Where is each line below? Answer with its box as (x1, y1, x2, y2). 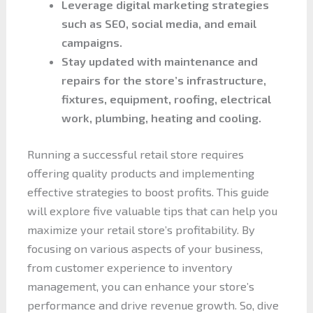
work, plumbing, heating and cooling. (61, 110, 262, 124)
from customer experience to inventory (27, 260, 233, 274)
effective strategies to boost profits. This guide (27, 184, 269, 198)
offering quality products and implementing (27, 166, 254, 180)
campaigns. (61, 35, 123, 49)
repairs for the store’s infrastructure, (61, 73, 267, 87)
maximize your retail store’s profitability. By (27, 222, 255, 236)
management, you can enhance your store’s (27, 279, 254, 293)
